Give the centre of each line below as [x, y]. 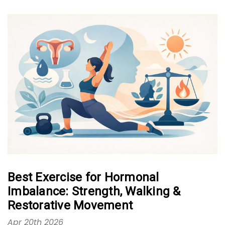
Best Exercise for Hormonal [83, 177]
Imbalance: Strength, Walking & [94, 191]
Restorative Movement [70, 205]
